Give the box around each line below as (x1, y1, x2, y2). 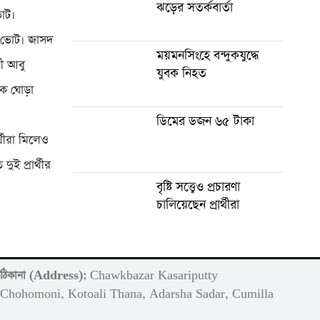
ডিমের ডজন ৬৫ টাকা (156, 112, 254, 130)
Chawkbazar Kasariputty (86, 268, 219, 283)
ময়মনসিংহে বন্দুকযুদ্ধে (156, 46, 259, 64)
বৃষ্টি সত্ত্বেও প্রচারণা (156, 178, 240, 196)
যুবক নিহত (156, 64, 206, 82)
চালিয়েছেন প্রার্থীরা (156, 196, 239, 214)
